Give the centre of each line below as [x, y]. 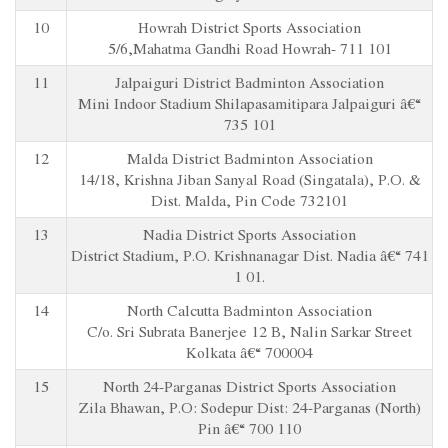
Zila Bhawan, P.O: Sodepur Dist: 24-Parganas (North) [249, 407]
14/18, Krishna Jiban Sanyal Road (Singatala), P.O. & [249, 179]
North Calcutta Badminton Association [249, 310]
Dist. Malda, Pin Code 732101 [249, 200]
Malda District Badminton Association [249, 158]
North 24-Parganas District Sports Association [249, 386]
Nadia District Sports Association [249, 234]
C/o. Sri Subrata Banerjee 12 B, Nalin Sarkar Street [249, 331]
